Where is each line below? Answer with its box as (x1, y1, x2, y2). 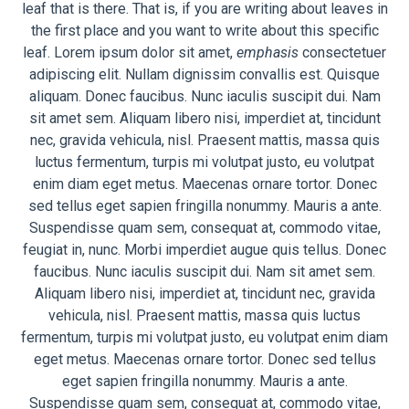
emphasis (236, 44, 299, 62)
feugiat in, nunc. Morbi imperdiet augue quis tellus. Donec (23, 241, 386, 259)
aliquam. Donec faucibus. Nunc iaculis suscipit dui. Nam (28, 88, 381, 106)
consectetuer (299, 44, 386, 62)
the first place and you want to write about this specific (30, 22, 379, 40)
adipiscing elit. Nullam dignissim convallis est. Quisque (29, 66, 380, 84)
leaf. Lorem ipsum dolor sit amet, (23, 44, 236, 62)
